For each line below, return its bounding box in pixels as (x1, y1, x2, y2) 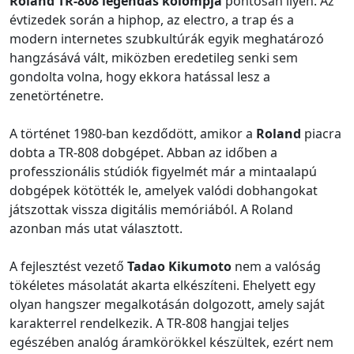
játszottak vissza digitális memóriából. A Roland (9, 200, 293, 218)
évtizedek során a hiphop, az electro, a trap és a (9, 10, 294, 28)
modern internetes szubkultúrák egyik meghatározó (9, 29, 324, 47)
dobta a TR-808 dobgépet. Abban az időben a (9, 143, 277, 161)
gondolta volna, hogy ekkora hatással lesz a (9, 67, 270, 85)
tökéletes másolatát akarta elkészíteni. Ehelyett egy (9, 276, 315, 294)
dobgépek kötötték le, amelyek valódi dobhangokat (9, 181, 318, 199)
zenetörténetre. (9, 86, 104, 104)
